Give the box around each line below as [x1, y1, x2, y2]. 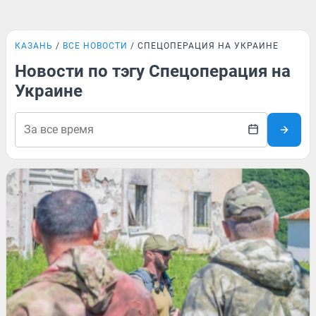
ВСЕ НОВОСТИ [63, 41, 128, 51]
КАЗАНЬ [15, 41, 53, 51]
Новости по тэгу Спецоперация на [15, 61, 291, 81]
